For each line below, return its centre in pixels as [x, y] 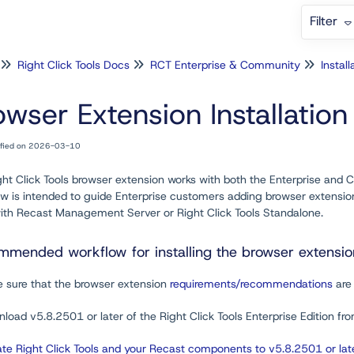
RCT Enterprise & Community [225, 65]
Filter [326, 21]
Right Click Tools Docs [73, 65]
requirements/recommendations [251, 284]
